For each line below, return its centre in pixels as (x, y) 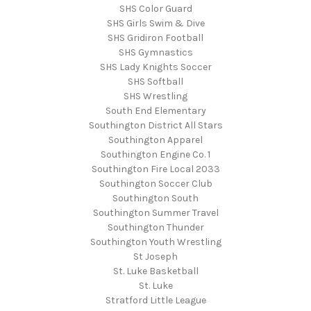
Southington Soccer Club (155, 184)
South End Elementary (155, 111)
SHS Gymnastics (155, 53)
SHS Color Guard (155, 9)
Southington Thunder (155, 228)
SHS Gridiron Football (155, 38)
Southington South (155, 199)
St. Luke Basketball (155, 271)
